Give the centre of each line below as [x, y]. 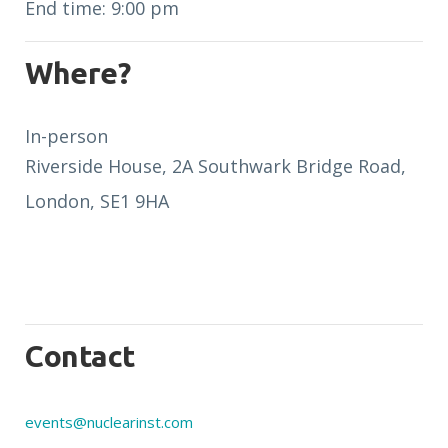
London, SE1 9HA [97, 201]
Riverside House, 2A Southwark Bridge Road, [215, 166]
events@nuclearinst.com [109, 422]
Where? [77, 73]
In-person [66, 136]
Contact [80, 356]
